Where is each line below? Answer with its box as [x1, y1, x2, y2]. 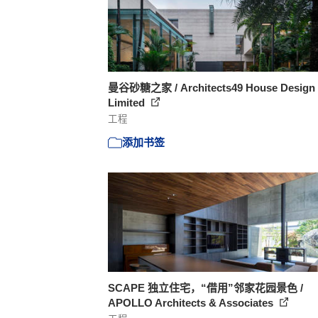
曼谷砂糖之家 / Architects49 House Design [108, 82, 315, 94]
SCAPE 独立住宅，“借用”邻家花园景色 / [108, 282, 303, 294]
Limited [108, 97, 148, 109]
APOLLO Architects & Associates [108, 297, 276, 309]
